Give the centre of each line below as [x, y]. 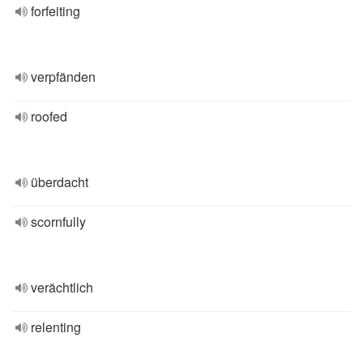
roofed [49, 116]
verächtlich [62, 287]
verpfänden [63, 77]
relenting [56, 327]
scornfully [58, 222]
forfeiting [56, 11]
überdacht [60, 182]
